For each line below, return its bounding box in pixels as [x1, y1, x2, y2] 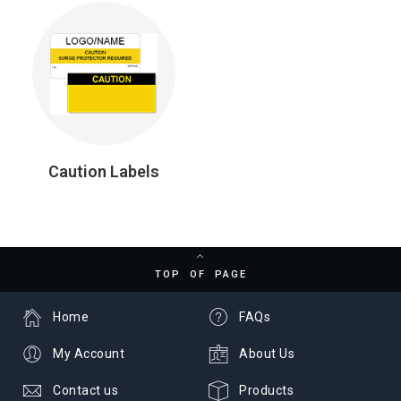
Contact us [53, 383, 118, 398]
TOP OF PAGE [154, 269, 247, 281]
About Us [239, 346, 294, 362]
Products [239, 383, 294, 398]
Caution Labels [47, 162, 159, 182]
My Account [53, 346, 124, 362]
